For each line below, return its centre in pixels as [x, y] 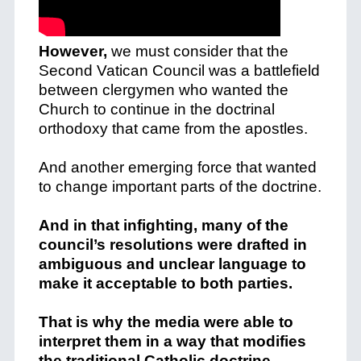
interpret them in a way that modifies [172, 341]
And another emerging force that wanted [177, 167]
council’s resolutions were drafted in [172, 245]
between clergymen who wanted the [163, 90]
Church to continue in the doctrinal [156, 109]
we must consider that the [199, 51]
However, [75, 51]
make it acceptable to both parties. [165, 283]
